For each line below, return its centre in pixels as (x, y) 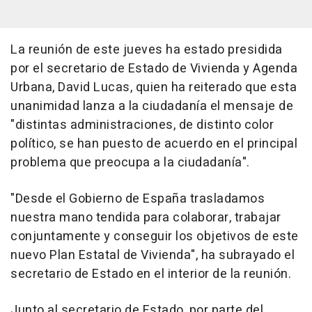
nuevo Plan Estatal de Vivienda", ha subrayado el (153, 255)
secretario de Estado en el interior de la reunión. (151, 274)
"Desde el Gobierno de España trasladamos (138, 198)
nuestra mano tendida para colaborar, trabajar (146, 217)
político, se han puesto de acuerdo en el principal (154, 143)
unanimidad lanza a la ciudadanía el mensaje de (152, 106)
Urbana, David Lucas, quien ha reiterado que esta (154, 87)
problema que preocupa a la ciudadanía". (130, 162)
